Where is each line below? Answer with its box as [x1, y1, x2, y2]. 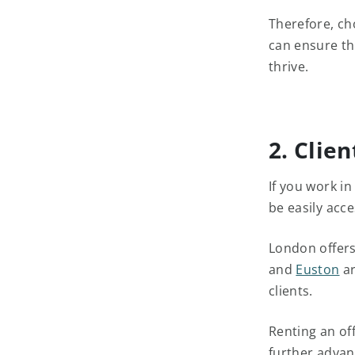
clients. [269, 282, 317, 300]
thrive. [269, 58, 309, 75]
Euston [296, 261, 340, 278]
